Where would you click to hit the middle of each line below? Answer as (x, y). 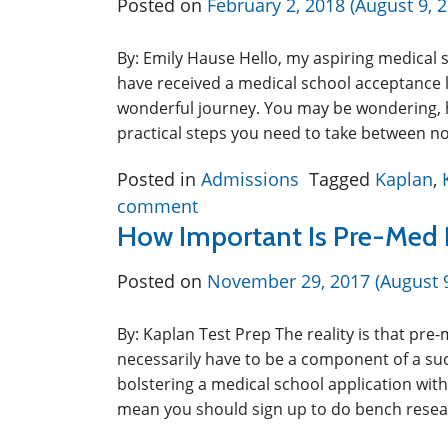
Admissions (250, 179)
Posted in (159, 179)
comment (157, 206)
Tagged (342, 179)
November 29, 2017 (288, 281)
